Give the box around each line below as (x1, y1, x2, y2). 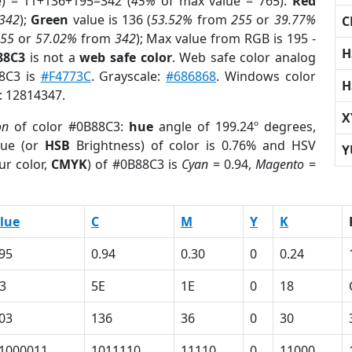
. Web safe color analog (171, 49, 316, 66)
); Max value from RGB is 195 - (135, 30, 316, 47)
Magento (255, 156, 305, 173)
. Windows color (216, 68, 316, 85)
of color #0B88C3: (8, 118, 129, 135)
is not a (25, 49, 80, 66)
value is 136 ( (68, 11, 152, 28)
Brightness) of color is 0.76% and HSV (69, 137, 316, 154)
